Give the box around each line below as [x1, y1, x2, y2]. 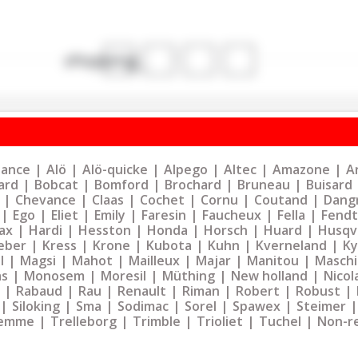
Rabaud [16, 281, 62, 300]
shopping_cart [63, 47, 175, 71]
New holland [231, 266, 308, 284]
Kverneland [256, 236, 327, 254]
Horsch [204, 221, 248, 239]
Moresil [101, 266, 146, 284]
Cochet [140, 190, 185, 209]
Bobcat [34, 175, 78, 193]
